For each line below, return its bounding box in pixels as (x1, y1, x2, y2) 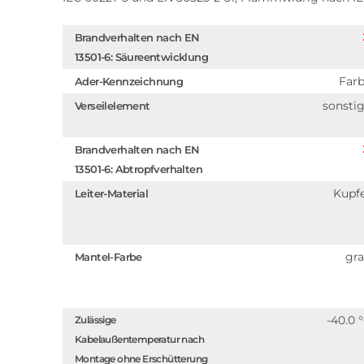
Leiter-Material (75, 187, 148, 200)
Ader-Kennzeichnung (75, 75, 184, 88)
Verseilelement (75, 99, 150, 112)
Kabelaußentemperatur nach (75, 333, 204, 345)
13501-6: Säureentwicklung (75, 50, 208, 63)
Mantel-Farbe (75, 250, 142, 263)
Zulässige (75, 314, 116, 326)
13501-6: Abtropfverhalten (75, 162, 202, 175)
